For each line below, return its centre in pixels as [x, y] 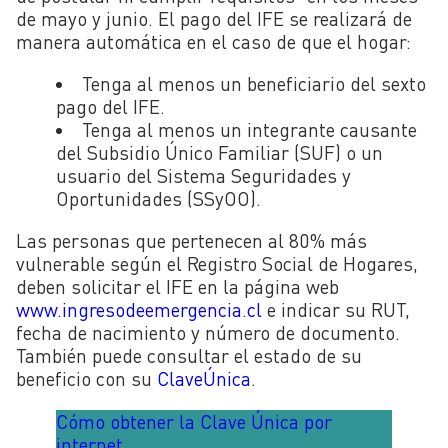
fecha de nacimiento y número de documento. [208, 333]
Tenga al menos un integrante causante [250, 130]
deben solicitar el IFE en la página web [177, 287]
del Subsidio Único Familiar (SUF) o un [219, 153]
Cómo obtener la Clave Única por [194, 421]
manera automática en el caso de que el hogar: [213, 42]
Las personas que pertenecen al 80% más [191, 241]
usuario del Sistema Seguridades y [203, 176]
